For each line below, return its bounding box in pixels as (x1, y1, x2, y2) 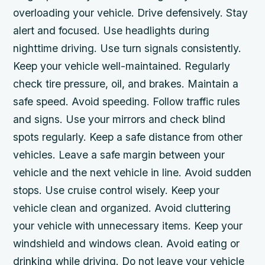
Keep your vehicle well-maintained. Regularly (13, 60, 231, 73)
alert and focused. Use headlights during (13, 24, 210, 37)
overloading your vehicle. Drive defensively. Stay (13, 7, 248, 20)
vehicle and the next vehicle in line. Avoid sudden (13, 166, 252, 179)
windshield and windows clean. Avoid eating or (13, 237, 240, 250)
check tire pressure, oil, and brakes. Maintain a (13, 77, 239, 91)
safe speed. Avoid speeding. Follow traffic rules (13, 95, 241, 108)
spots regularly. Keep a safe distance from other (13, 131, 243, 144)
